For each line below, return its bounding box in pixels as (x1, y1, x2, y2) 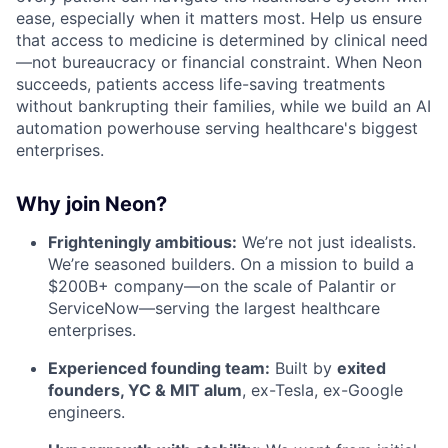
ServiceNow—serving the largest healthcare (48, 297, 380, 318)
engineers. (48, 401, 125, 422)
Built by (270, 357, 337, 378)
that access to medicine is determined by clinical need (16, 29, 428, 50)
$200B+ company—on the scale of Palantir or (48, 275, 396, 296)
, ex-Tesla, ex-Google (242, 379, 403, 400)
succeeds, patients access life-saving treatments (16, 73, 385, 94)
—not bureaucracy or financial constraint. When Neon (16, 51, 422, 72)
